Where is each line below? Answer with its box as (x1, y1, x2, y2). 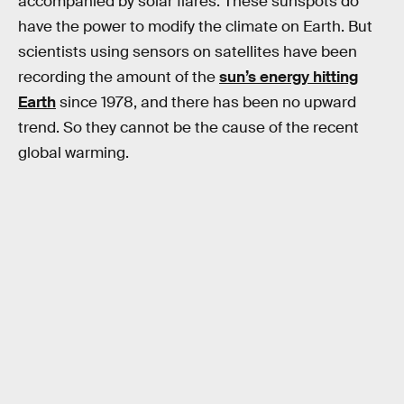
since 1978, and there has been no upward (56, 93, 356, 113)
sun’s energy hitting (219, 68, 358, 87)
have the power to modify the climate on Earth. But (18, 17, 372, 37)
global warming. (18, 143, 129, 163)
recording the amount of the (18, 68, 219, 87)
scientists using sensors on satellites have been (18, 42, 357, 62)
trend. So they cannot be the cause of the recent (18, 118, 359, 138)
